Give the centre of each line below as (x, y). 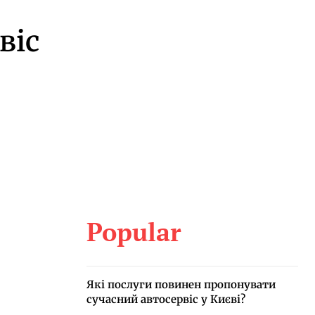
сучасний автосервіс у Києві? (166, 299)
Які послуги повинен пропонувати (181, 284)
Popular (134, 232)
